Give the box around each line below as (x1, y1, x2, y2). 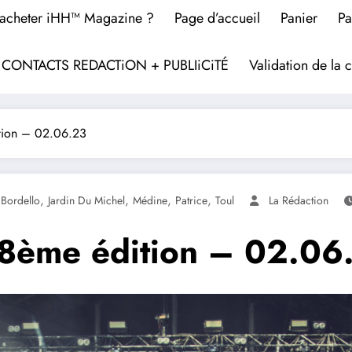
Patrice (175, 192, 207, 208)
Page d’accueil (174, 7, 260, 28)
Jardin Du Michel (48, 192, 125, 208)
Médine (133, 192, 167, 208)
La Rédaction (269, 192, 328, 208)
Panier (280, 7, 317, 28)
